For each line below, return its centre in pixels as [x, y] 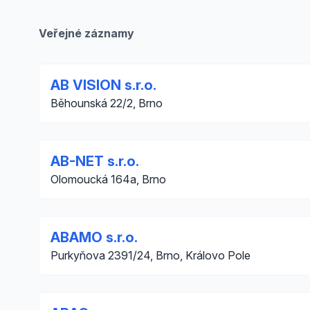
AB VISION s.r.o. [103, 85]
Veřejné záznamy [86, 33]
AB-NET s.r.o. [95, 161]
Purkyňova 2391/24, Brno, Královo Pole [151, 255]
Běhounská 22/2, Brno [107, 103]
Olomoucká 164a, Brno [108, 179]
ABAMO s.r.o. [94, 237]
